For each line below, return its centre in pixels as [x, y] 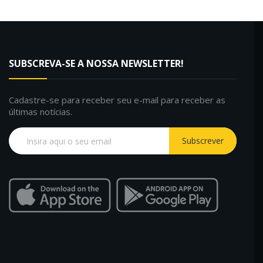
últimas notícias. [41, 112]
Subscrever [203, 141]
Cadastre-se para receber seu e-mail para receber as [117, 100]
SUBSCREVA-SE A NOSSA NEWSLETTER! [96, 64]
